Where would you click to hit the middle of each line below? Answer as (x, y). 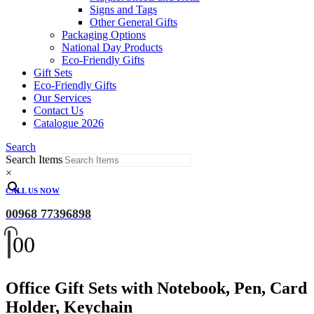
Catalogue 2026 (69, 123)
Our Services (62, 98)
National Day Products (112, 47)
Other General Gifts (134, 22)
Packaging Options (104, 35)
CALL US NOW (33, 191)
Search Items (34, 159)
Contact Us (59, 110)
